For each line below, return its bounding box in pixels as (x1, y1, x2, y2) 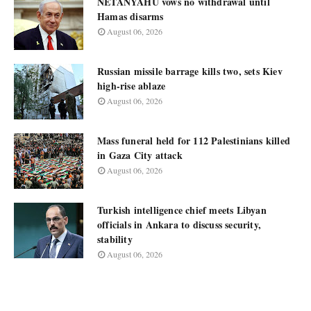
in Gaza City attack (97, 148, 183, 162)
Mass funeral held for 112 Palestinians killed (97, 133, 290, 148)
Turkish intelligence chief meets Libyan (97, 203, 267, 217)
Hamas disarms (97, 9, 164, 24)
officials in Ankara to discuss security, (97, 217, 261, 232)
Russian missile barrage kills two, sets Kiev (97, 64, 283, 78)
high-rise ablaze (97, 78, 166, 93)
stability (97, 232, 133, 246)
